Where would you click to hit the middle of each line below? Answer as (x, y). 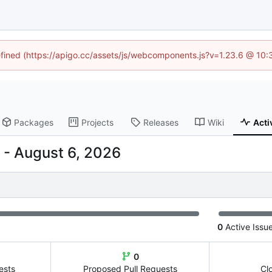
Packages (34, 122)
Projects (98, 122)
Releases (161, 122)
